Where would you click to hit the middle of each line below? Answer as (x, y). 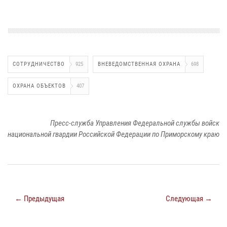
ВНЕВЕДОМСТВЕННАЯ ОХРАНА (139, 64)
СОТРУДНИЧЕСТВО (39, 64)
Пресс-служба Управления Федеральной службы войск (135, 123)
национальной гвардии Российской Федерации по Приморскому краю (113, 134)
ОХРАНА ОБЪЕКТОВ (39, 86)
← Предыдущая (40, 198)
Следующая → (189, 198)
